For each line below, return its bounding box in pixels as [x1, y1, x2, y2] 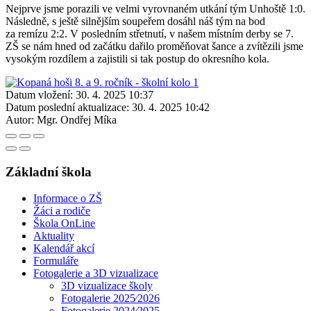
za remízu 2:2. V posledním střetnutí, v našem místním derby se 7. [6, 27, 294, 40]
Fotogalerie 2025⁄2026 [61, 292, 160, 305]
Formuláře [33, 255, 78, 267]
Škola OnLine [33, 217, 95, 230]
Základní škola [6, 164, 92, 179]
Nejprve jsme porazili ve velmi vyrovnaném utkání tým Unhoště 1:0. [6, 2, 305, 15]
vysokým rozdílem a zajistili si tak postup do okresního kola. [6, 52, 269, 65]
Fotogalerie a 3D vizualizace [33, 267, 158, 280]
